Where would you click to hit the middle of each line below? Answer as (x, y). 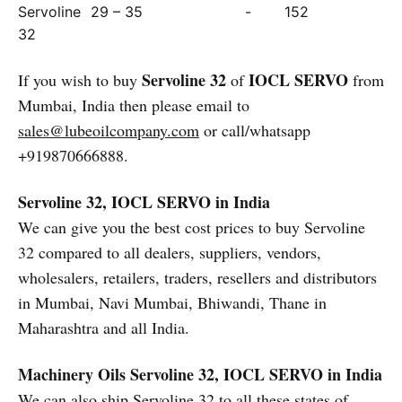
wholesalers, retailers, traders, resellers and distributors (197, 277)
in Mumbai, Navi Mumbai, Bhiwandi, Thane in (172, 302)
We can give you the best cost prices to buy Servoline (192, 227)
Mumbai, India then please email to (134, 105)
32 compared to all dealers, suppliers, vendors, (170, 252)
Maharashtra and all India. (104, 328)
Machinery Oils (72, 374)
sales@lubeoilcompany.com (109, 130)
